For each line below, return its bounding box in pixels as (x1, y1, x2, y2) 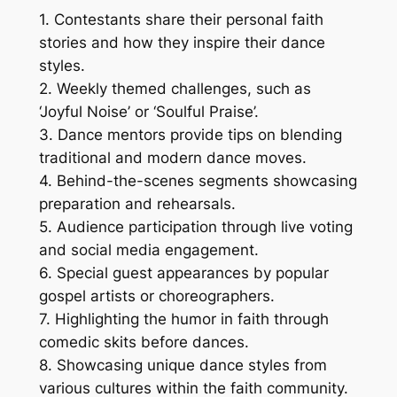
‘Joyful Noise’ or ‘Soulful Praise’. (38, 103, 259, 121)
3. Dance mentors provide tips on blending (38, 126, 342, 144)
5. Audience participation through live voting (38, 218, 353, 237)
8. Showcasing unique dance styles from (38, 356, 327, 375)
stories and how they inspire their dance (38, 34, 325, 52)
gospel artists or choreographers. (38, 287, 275, 306)
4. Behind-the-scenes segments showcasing (38, 172, 357, 191)
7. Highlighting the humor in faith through (38, 310, 329, 329)
